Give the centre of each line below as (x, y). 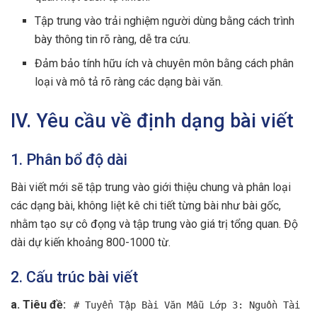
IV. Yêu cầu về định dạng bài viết (152, 121)
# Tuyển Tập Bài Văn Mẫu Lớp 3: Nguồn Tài (187, 305)
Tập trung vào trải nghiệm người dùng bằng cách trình (165, 21)
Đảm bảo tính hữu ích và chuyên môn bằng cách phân (165, 64)
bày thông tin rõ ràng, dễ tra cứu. (113, 40)
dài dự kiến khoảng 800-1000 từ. (91, 242)
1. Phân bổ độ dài (69, 159)
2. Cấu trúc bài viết (74, 277)
